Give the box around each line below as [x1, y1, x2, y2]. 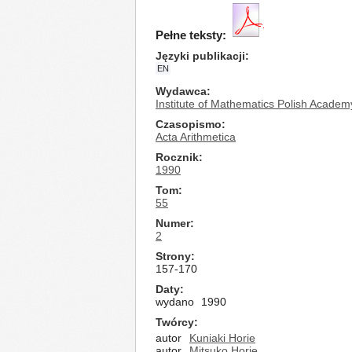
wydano [156, 295, 194, 308]
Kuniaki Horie [189, 332, 255, 344]
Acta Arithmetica [156, 130, 236, 143]
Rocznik [156, 151, 199, 163]
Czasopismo [156, 118, 222, 130]
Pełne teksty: [156, 28, 226, 42]
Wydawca [156, 85, 207, 97]
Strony [156, 250, 191, 262]
